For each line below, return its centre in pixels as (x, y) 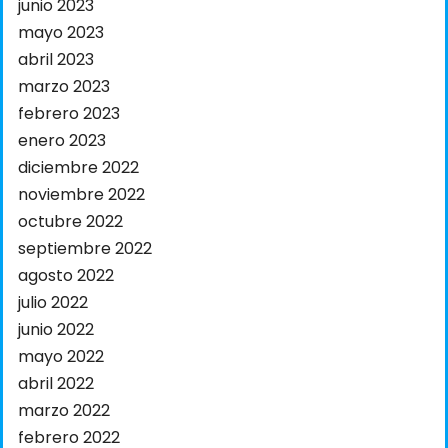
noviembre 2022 (81, 195)
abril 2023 (56, 60)
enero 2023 (62, 141)
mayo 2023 (61, 33)
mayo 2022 (61, 357)
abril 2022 (56, 384)
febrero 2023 (69, 114)
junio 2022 (56, 330)
